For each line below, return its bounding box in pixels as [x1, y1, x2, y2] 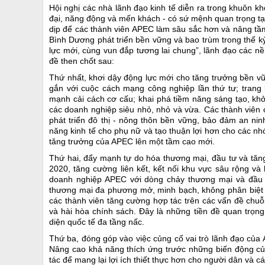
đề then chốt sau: [49, 56, 114, 66]
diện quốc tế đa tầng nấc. [49, 217, 144, 227]
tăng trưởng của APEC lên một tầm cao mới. [49, 137, 215, 146]
